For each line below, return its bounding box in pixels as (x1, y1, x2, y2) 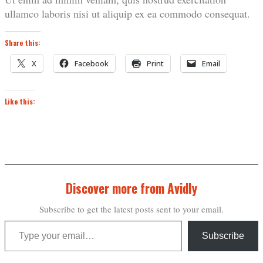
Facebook (75, 58, 109, 69)
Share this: (5, 38, 41, 48)
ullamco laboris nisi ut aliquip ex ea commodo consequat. (5, 6, 250, 21)
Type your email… (4, 213, 38, 228)
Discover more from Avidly (66, 179, 197, 198)
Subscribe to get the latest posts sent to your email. (39, 203, 224, 215)
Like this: (5, 96, 35, 107)
